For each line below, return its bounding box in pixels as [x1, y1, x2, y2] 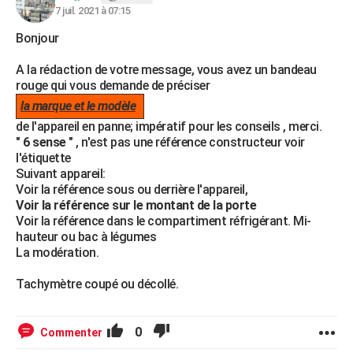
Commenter [40, 326, 102, 339]
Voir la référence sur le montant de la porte [16, 198, 256, 213]
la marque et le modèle [20, 98, 136, 113]
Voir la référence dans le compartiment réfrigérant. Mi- [16, 214, 311, 229]
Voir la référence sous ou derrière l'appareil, [16, 182, 247, 197]
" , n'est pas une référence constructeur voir [65, 135, 305, 150]
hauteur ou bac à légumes [16, 229, 156, 244]
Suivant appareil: [16, 166, 106, 181]
